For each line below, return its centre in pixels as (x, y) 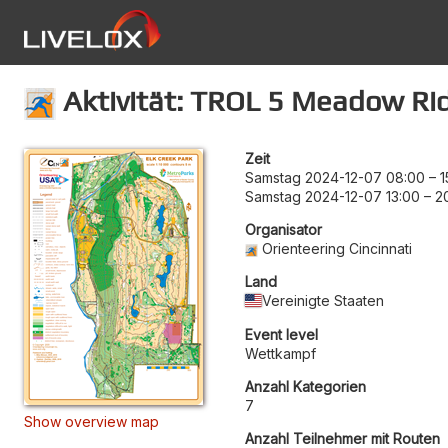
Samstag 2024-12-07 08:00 (335, 177)
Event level (281, 334)
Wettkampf (280, 353)
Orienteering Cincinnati (337, 248)
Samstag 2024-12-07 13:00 (332, 196)
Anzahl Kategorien (305, 386)
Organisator (283, 229)
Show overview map (91, 421)
